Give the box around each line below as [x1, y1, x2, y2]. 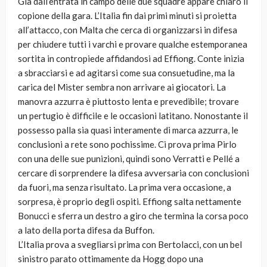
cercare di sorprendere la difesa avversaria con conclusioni [18, 167, 249, 179]
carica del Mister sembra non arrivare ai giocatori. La [18, 82, 226, 93]
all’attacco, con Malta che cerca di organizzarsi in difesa [18, 24, 237, 36]
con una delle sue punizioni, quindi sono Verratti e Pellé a [18, 153, 240, 164]
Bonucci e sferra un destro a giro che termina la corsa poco [18, 210, 249, 222]
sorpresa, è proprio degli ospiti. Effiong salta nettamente [18, 196, 241, 207]
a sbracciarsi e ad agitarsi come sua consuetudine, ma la [18, 67, 235, 79]
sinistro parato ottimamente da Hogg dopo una [18, 253, 203, 265]
